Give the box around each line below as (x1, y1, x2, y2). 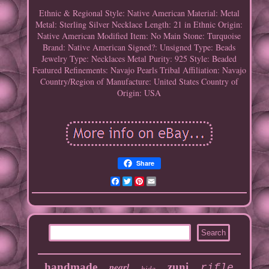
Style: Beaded (190, 53, 237, 65)
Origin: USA (117, 87, 162, 99)
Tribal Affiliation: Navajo (159, 64, 246, 76)
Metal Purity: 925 (127, 53, 188, 65)
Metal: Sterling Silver (35, 19, 110, 31)
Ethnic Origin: (193, 19, 243, 31)
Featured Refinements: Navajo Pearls (32, 64, 157, 76)
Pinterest (144, 175, 174, 187)
